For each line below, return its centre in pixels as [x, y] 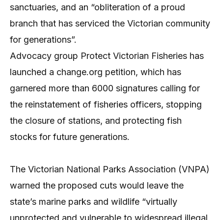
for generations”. [43, 39]
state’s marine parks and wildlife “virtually [94, 201]
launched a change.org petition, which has [96, 72]
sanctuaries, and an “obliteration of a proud [97, 7]
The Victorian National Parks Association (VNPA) [110, 169]
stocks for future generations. [70, 137]
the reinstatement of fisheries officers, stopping [106, 104]
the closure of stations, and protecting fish [96, 120]
